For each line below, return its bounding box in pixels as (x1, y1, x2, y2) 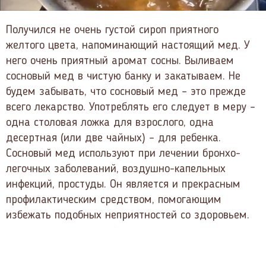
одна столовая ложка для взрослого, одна (6, 117, 214, 129)
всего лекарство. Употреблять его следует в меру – (6, 102, 255, 114)
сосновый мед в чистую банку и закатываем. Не (6, 71, 240, 83)
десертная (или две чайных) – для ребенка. (6, 132, 221, 145)
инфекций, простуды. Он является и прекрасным (6, 179, 240, 191)
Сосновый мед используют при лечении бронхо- (6, 148, 240, 160)
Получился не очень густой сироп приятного (6, 24, 218, 37)
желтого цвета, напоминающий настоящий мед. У (6, 40, 250, 52)
